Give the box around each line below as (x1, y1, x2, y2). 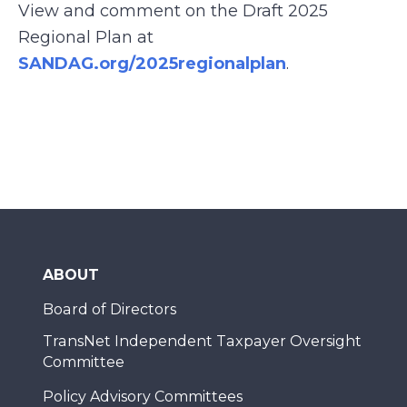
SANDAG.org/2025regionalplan (18, 54, 286, 74)
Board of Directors (43, 301, 176, 318)
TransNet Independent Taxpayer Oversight (43, 333, 362, 350)
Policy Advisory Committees (43, 388, 243, 405)
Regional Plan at (18, 27, 154, 47)
